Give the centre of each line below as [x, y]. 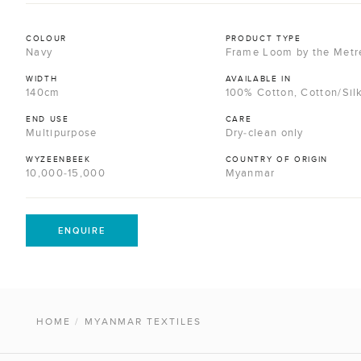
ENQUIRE [82, 230]
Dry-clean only [264, 133]
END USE [48, 119]
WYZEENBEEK [58, 160]
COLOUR [47, 39]
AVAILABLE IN [258, 79]
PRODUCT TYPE [263, 39]
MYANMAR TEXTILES [143, 322]
